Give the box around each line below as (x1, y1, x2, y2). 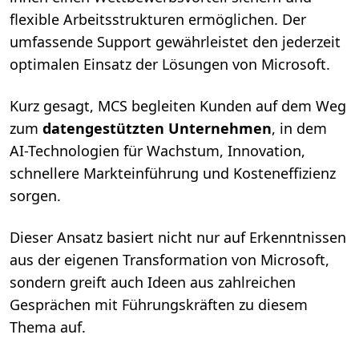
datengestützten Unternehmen (42, 119, 272, 139)
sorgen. (10, 186, 61, 206)
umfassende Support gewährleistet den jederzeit (10, 32, 341, 52)
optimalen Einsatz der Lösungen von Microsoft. (10, 54, 330, 75)
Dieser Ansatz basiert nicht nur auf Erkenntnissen (10, 228, 346, 248)
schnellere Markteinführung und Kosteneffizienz (10, 163, 336, 184)
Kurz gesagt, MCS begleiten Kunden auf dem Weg (10, 96, 346, 116)
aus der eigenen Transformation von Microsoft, (10, 250, 329, 270)
